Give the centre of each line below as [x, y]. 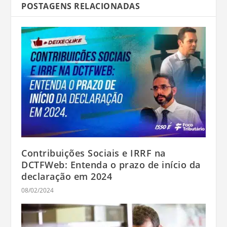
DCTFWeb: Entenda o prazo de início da [111, 164]
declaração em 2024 [67, 176]
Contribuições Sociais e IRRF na [93, 153]
